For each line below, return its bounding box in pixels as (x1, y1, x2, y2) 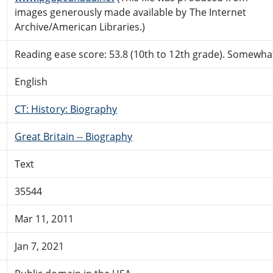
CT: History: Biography (15, 102, 118, 116)
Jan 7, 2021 (15, 239, 64, 253)
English (15, 74, 48, 88)
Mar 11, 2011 (15, 211, 74, 225)
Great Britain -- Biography (15, 129, 133, 143)
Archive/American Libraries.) (15, 19, 146, 34)
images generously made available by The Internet (15, 5, 247, 19)
